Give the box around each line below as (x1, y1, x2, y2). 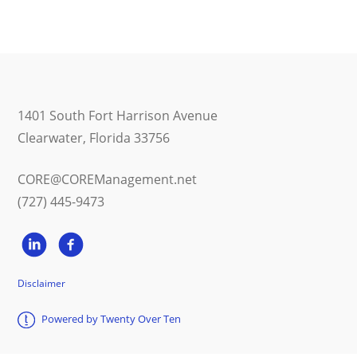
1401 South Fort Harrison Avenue (18, 107, 218, 124)
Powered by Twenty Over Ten (41, 312, 182, 326)
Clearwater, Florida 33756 (18, 129, 171, 147)
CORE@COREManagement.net (18, 171, 198, 188)
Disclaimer (18, 277, 66, 290)
